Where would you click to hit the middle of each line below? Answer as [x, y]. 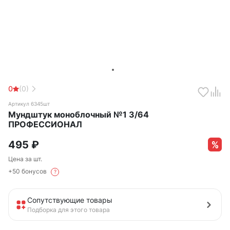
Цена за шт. [25, 159]
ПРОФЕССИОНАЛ [45, 124]
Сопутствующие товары [70, 200]
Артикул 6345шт [29, 104]
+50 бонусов [28, 171]
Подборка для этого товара [69, 210]
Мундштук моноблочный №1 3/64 [79, 114]
